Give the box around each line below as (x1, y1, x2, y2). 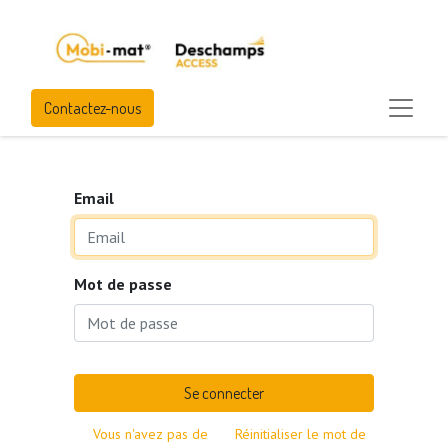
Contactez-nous (44, 98, 141, 118)
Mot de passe (74, 274, 172, 294)
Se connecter (184, 383, 264, 403)
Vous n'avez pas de (92, 425, 208, 443)
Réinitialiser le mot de (234, 425, 366, 443)
